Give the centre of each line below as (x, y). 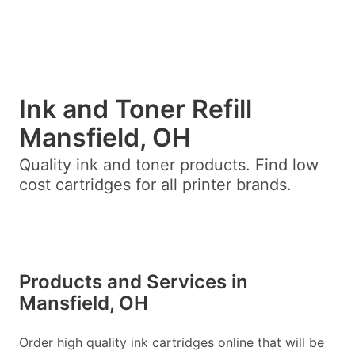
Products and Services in (134, 282)
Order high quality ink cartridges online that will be (172, 342)
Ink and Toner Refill (136, 109)
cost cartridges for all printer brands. (155, 185)
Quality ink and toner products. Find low (169, 165)
